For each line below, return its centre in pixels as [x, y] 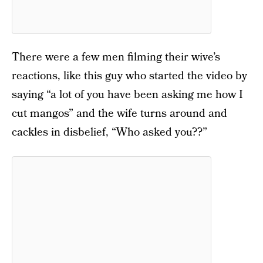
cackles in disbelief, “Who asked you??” [109, 132]
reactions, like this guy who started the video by [129, 76]
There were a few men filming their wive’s [116, 57]
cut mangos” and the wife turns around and [119, 114]
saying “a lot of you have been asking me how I [127, 95]
